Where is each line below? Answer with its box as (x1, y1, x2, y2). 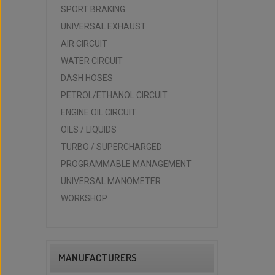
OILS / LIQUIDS (60, 125, 117, 134)
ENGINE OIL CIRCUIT (60, 107, 136, 117)
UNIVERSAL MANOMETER (60, 176, 161, 186)
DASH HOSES (60, 73, 113, 83)
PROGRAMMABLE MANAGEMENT (60, 159, 192, 169)
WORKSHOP (60, 193, 107, 203)
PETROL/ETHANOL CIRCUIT (60, 90, 168, 100)
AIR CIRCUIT (60, 39, 107, 48)
